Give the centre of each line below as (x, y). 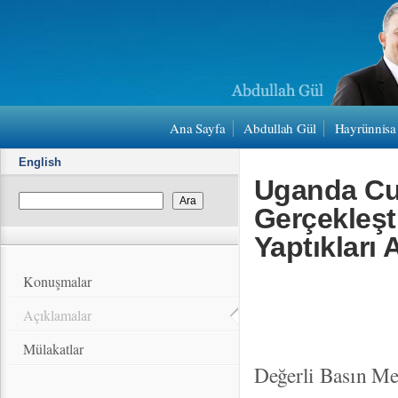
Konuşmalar (57, 281)
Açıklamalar (57, 315)
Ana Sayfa (198, 128)
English (40, 162)
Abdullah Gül (280, 128)
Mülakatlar (53, 349)
